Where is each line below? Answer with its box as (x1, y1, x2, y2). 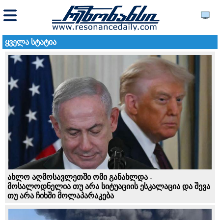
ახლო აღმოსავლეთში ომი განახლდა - (7, 172, 152, 181)
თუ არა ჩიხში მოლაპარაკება (7, 191, 114, 200)
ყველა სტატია (5, 38, 56, 46)
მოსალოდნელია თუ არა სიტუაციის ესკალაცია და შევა (7, 182, 210, 191)
